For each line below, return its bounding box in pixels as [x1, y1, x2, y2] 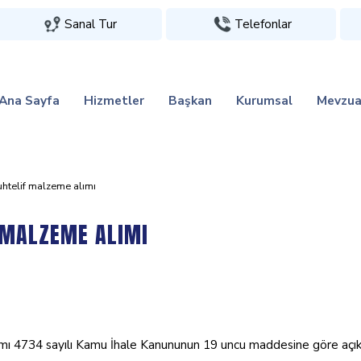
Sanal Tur [64, 15, 118, 32]
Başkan [168, 92, 212, 109]
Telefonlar [234, 15, 292, 32]
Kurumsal [236, 92, 293, 109]
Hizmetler [84, 92, 144, 109]
